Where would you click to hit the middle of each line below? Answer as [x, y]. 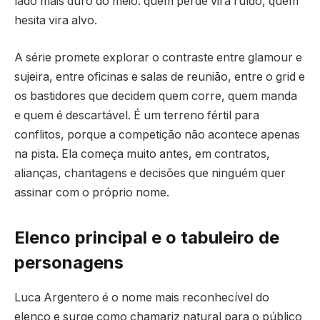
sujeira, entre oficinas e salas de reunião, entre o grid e [160, 76]
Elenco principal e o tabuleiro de [147, 238]
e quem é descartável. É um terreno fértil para [137, 115]
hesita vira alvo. [56, 21]
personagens [69, 263]
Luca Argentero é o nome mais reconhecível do [142, 298]
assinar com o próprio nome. [92, 192]
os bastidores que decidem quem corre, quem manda [156, 96]
